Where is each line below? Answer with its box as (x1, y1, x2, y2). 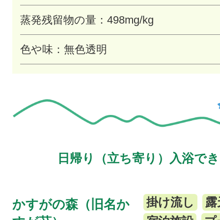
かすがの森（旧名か (12, 197, 130, 212)
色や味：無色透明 (20, 43, 108, 56)
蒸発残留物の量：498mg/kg (20, 14, 154, 27)
